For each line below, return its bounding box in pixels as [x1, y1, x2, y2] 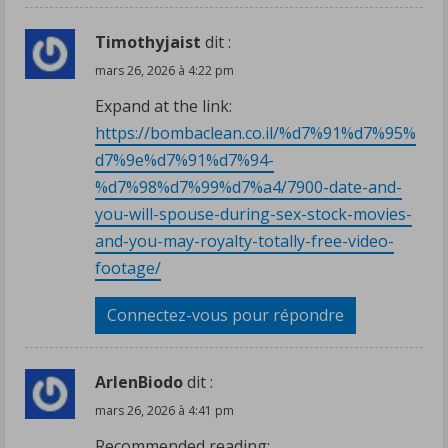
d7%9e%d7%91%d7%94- [95, 148, 274, 171]
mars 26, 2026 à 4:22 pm [95, 61, 234, 79]
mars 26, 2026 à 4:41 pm [95, 401, 234, 419]
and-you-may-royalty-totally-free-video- [95, 229, 394, 252]
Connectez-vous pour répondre [107, 303, 344, 326]
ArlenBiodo [95, 370, 183, 393]
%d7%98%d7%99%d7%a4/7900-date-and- [95, 175, 402, 198]
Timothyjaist [95, 30, 201, 53]
